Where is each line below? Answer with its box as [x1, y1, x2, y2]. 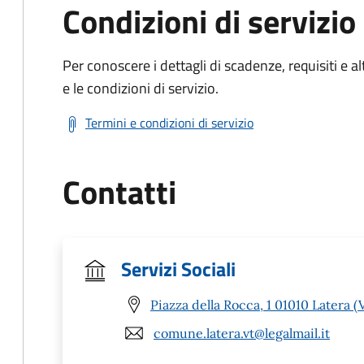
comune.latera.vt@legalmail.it [154, 324, 330, 341]
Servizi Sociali [121, 254, 236, 284]
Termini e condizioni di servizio [85, 113, 253, 132]
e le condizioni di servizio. [63, 77, 219, 99]
